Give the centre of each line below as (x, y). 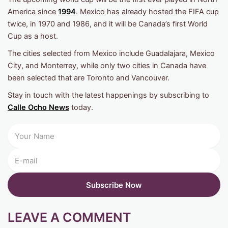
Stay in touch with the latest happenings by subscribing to (108, 95)
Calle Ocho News (38, 108)
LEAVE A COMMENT (69, 218)
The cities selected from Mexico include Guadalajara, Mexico (111, 54)
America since (33, 12)
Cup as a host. (33, 36)
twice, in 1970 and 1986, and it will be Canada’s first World (108, 24)
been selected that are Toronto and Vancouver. (89, 78)
